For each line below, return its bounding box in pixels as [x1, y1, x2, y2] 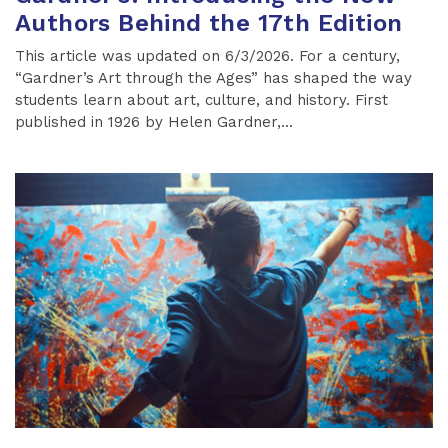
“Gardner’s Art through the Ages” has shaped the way [15, 68, 412, 87]
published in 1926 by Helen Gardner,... [15, 112, 293, 131]
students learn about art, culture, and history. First [15, 90, 388, 109]
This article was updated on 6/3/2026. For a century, [15, 46, 400, 65]
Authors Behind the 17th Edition [15, 8, 403, 37]
